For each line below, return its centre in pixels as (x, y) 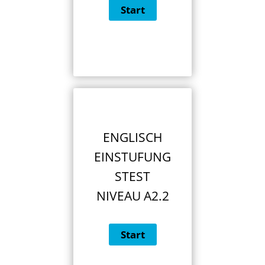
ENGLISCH (132, 138)
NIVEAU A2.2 (132, 196)
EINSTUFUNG (132, 157)
